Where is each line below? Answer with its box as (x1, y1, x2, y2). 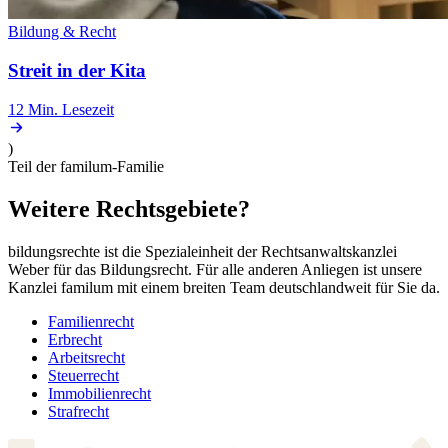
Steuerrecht (48, 366, 119, 384)
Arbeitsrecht (48, 348, 125, 366)
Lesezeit (58, 100, 114, 118)
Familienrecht (48, 312, 134, 330)
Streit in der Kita (8, 60, 146, 81)
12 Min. (8, 100, 58, 118)
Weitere (8, 195, 90, 222)
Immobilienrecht (48, 384, 151, 402)
